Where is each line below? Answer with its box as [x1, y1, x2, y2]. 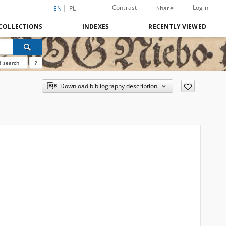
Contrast [111, 3, 137, 12]
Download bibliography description [60, 82, 157, 90]
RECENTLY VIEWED [148, 22, 206, 31]
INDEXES [82, 22, 109, 31]
